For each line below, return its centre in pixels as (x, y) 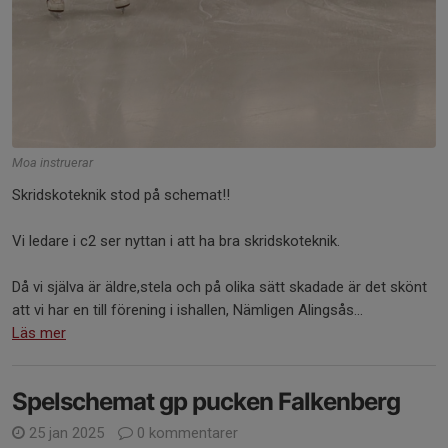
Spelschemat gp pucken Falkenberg (206, 402)
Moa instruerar (52, 163)
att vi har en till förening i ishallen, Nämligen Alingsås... (187, 310)
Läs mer (39, 333)
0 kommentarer (185, 433)
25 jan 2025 (66, 433)
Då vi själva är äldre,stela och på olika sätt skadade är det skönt (219, 287)
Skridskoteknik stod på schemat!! (121, 195)
